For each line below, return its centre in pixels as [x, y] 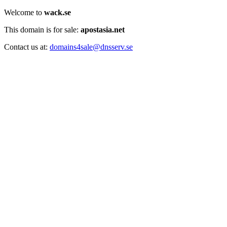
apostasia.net [103, 30]
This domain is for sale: [42, 30]
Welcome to [24, 12]
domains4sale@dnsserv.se [91, 47]
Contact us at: [27, 47]
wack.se [58, 12]
